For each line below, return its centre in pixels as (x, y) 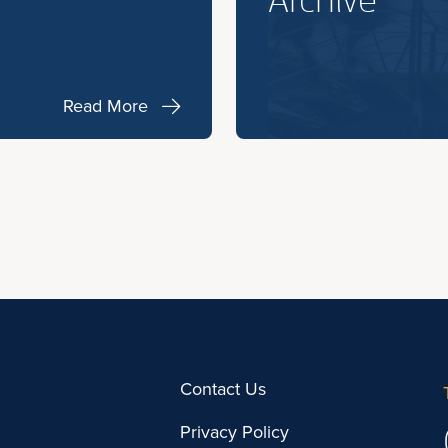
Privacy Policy (235, 431)
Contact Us (223, 388)
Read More (105, 105)
